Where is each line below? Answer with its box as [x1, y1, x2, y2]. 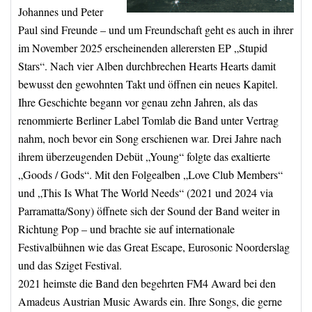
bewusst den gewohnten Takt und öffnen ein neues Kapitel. [18, 77, 278, 91]
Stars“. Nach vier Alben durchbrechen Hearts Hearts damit [18, 58, 276, 73]
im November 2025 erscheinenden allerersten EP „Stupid [18, 40, 267, 55]
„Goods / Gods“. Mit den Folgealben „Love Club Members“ [18, 167, 283, 182]
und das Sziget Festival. [18, 258, 122, 272]
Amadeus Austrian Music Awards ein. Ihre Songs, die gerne [18, 294, 282, 309]
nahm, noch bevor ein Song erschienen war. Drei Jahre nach [18, 131, 281, 146]
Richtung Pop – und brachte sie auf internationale [18, 221, 235, 236]
